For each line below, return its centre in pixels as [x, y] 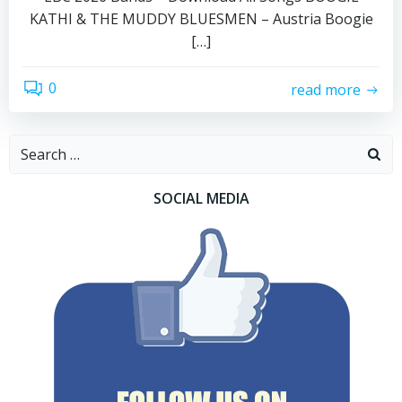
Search [32, 145]
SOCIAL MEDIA [201, 198]
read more [326, 89]
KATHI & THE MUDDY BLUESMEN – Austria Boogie [201, 19]
